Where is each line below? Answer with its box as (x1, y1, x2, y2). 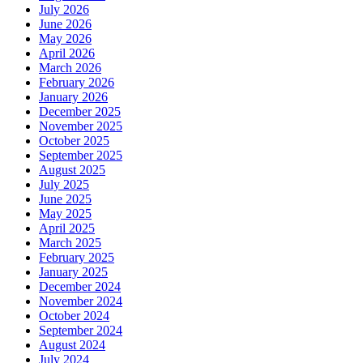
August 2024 (39, 337, 105, 352)
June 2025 (39, 191, 92, 206)
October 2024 (39, 308, 109, 322)
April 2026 (39, 45, 95, 60)
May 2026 (39, 31, 92, 45)
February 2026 (39, 75, 114, 89)
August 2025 (39, 162, 105, 177)
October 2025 (39, 133, 109, 147)
